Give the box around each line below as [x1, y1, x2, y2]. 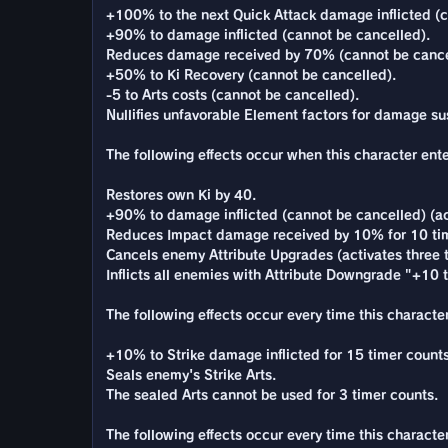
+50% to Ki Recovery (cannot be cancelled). [106, 68, 396, 82]
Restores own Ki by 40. [106, 188, 256, 202]
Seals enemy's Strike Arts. [106, 368, 276, 382]
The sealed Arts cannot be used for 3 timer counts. [106, 388, 438, 402]
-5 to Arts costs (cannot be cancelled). [106, 88, 359, 102]
